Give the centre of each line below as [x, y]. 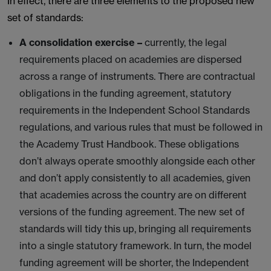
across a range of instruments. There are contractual [137, 76]
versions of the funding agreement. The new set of [132, 212]
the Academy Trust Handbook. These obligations [129, 144]
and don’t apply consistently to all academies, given [135, 178]
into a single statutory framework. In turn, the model [135, 246]
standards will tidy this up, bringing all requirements [135, 229]
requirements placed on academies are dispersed [131, 59]
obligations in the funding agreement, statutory [125, 93]
